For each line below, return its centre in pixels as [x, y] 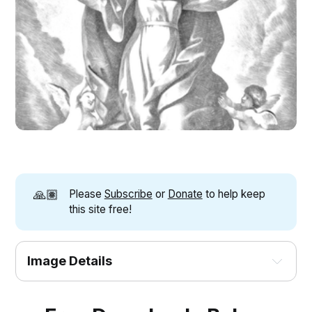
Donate [185, 194]
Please [86, 194]
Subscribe [128, 194]
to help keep [234, 194]
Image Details [70, 261]
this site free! [100, 210]
